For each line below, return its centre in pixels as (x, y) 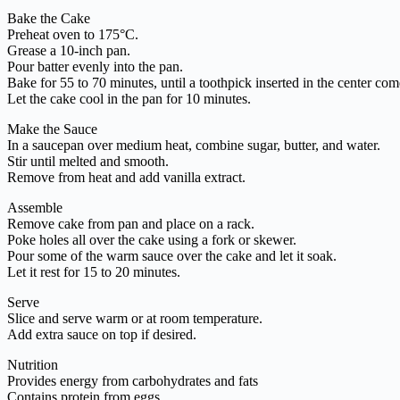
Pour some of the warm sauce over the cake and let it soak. (172, 255)
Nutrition (33, 364)
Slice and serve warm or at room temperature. (135, 318)
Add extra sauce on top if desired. (102, 334)
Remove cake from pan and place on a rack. (131, 223)
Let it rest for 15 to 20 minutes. (94, 271)
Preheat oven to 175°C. (73, 34)
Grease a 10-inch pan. (69, 50)
